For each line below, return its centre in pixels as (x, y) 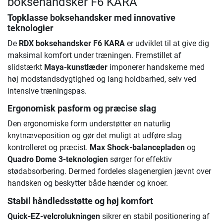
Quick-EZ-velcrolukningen (54, 216)
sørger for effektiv (140, 160)
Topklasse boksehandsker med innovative (91, 18)
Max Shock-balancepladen (137, 148)
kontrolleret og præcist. (49, 148)
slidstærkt (26, 67)
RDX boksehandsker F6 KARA (72, 44)
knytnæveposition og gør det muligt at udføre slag (95, 136)
